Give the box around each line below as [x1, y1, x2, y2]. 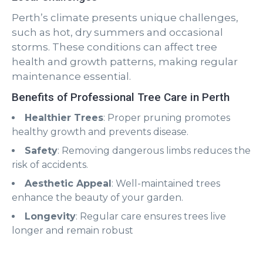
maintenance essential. [12, 70, 131, 82]
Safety [25, 145, 58, 156]
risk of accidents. [12, 159, 88, 170]
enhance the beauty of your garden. [12, 192, 183, 203]
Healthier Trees [25, 112, 103, 123]
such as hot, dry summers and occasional [12, 26, 223, 38]
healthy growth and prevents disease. [12, 126, 188, 137]
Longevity [25, 211, 76, 222]
